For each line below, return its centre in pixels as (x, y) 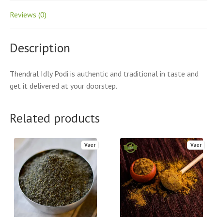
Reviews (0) (28, 15)
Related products (55, 118)
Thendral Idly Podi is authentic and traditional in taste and (104, 73)
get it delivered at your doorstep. (63, 85)
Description (40, 47)
